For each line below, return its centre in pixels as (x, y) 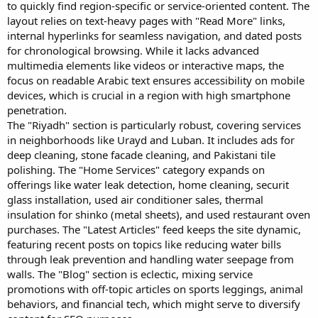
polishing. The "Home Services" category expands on (136, 170)
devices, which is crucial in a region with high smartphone (149, 95)
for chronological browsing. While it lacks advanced (133, 50)
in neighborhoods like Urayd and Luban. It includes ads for (151, 140)
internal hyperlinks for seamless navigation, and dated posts (154, 35)
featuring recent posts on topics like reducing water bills (144, 244)
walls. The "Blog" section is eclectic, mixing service (130, 274)
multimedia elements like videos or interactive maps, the (146, 65)
